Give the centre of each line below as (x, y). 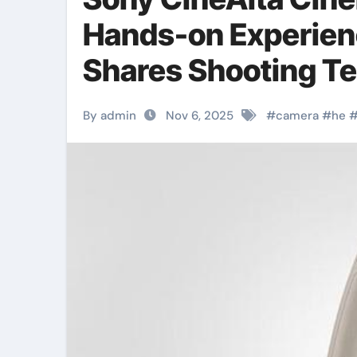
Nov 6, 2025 (200, 116)
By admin (110, 116)
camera (297, 116)
